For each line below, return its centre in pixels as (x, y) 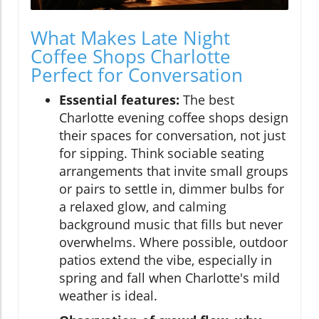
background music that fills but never (171, 225)
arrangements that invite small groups (174, 171)
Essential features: (119, 100)
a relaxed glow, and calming (143, 207)
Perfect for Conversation (137, 75)
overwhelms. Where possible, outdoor (173, 242)
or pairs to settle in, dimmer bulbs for (172, 189)
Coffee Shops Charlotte (131, 57)
